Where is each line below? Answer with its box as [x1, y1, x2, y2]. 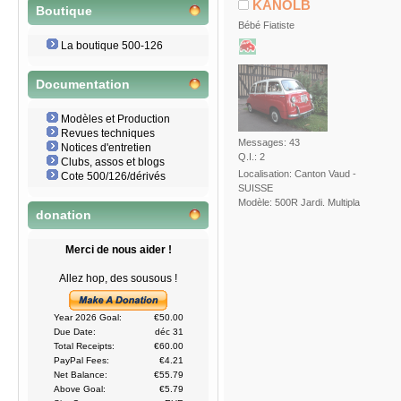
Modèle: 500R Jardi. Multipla [237, 196, 360, 208]
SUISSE [237, 182, 273, 193]
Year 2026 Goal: [53, 312, 122, 323]
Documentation [36, 78, 130, 92]
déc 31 [154, 327, 183, 337]
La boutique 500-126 [61, 39, 163, 53]
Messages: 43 [237, 136, 300, 148]
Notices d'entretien [61, 141, 151, 155]
